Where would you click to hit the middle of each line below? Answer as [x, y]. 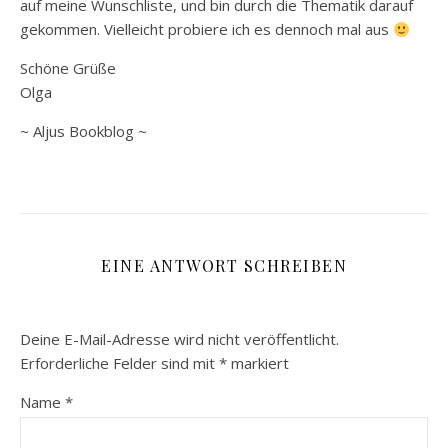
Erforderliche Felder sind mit [119, 363]
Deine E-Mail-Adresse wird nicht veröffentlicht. [179, 339]
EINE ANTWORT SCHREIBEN [224, 265]
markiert [258, 363]
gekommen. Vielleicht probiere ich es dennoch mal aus [206, 29]
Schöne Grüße [68, 68]
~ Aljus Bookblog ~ [83, 131]
